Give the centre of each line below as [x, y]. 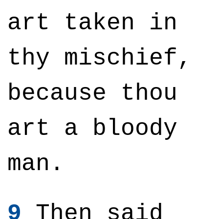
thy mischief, [99, 58]
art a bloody [92, 129]
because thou [92, 93]
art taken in [92, 23]
